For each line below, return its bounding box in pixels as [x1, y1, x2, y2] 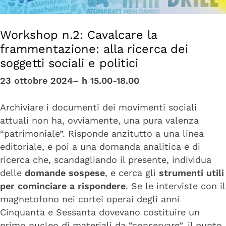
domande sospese [25, 167, 105, 178]
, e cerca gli [105, 167, 159, 178]
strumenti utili [159, 167, 224, 178]
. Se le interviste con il [126, 180, 225, 191]
